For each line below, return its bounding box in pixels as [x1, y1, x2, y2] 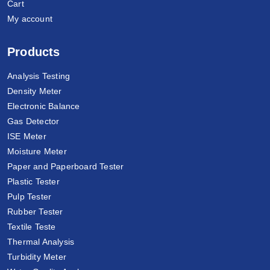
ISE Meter [7, 131, 46, 141]
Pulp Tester [7, 191, 52, 201]
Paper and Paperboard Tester [7, 161, 124, 171]
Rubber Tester [7, 206, 63, 216]
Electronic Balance [7, 101, 80, 111]
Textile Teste [7, 221, 56, 231]
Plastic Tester [7, 176, 60, 186]
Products [7, 45, 60, 58]
